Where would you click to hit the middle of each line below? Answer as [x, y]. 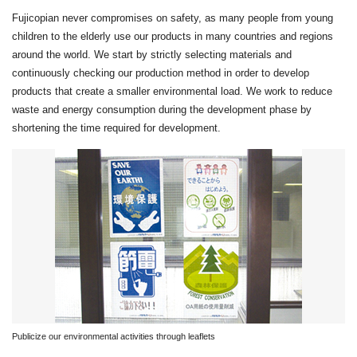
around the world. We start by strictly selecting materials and [152, 54]
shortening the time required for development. [116, 127]
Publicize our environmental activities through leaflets [114, 336]
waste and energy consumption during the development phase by [162, 109]
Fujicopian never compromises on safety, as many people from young [173, 18]
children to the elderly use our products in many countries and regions [173, 36]
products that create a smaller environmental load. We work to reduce [172, 91]
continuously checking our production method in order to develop [161, 73]
